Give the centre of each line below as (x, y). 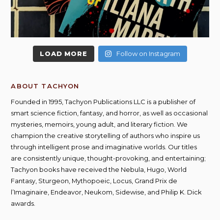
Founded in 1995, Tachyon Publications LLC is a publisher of (103, 101)
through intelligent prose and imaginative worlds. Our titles (104, 147)
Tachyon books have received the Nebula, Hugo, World (99, 169)
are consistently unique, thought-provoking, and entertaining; (109, 158)
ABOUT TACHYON (45, 86)
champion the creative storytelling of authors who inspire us (106, 135)
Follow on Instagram (148, 53)
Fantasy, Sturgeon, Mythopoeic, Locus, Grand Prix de (94, 180)
